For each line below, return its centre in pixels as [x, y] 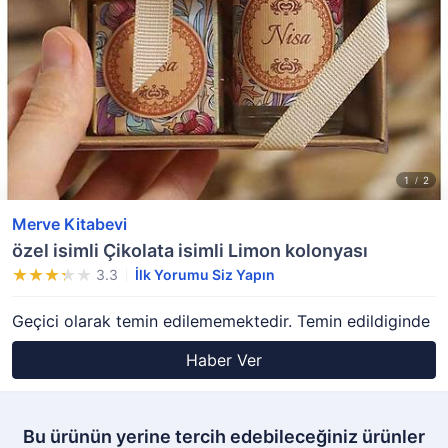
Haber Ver [224, 360]
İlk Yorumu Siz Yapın [205, 274]
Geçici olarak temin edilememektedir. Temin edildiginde [221, 321]
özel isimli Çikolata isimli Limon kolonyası [190, 250]
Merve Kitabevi [69, 224]
